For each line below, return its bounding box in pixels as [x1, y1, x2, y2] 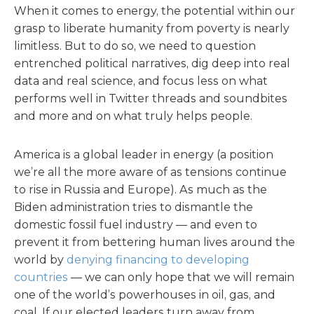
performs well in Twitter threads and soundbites [14, 92, 287, 105]
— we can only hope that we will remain [68, 271, 294, 284]
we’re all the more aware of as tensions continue [14, 165, 287, 179]
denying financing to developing [67, 253, 250, 266]
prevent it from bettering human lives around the [14, 235, 295, 249]
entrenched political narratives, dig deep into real [14, 57, 290, 70]
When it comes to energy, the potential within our [14, 4, 295, 18]
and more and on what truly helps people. [14, 109, 252, 123]
